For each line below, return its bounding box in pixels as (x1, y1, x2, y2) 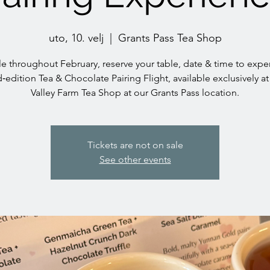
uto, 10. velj (48, 31, 104, 45)
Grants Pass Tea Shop (118, 31, 222, 45)
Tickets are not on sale (87, 139, 183, 151)
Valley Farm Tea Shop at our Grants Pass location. (31, 87, 239, 98)
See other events (99, 154, 171, 165)
